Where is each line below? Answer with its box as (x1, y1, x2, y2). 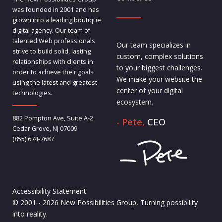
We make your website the (116, 74, 202, 84)
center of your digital (116, 86, 183, 96)
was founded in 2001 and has (12, 5, 99, 14)
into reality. (12, 209, 48, 219)
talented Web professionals (12, 36, 95, 45)
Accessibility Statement (12, 186, 86, 196)
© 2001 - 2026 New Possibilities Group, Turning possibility (12, 198, 198, 208)
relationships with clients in (12, 57, 93, 66)
